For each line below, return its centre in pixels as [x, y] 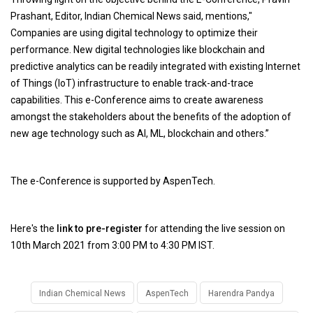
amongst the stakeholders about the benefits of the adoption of [151, 116]
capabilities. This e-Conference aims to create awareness [137, 100]
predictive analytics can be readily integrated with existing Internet [155, 66]
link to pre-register [100, 228]
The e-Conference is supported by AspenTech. [115, 181]
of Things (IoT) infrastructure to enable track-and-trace [132, 83]
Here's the [32, 228]
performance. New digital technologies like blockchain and [138, 49]
